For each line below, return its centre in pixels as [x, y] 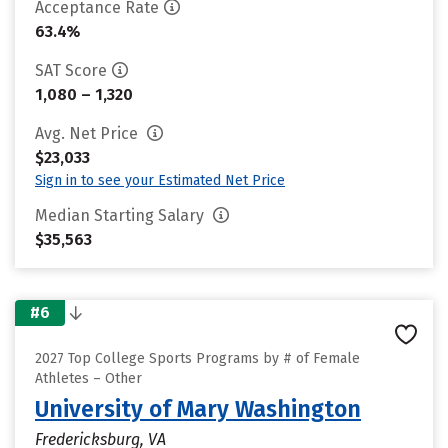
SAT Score [71, 70]
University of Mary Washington [198, 409]
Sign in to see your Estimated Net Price [160, 180]
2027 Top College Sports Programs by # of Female [197, 358]
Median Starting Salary [121, 215]
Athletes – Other [88, 378]
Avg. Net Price [88, 133]
